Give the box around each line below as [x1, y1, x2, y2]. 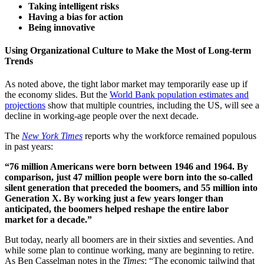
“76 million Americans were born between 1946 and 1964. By [5, 161, 248, 172]
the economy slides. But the [5, 90, 107, 100]
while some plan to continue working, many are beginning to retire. [5, 245, 254, 256]
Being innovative [28, 22, 95, 32]
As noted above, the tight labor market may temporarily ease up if [5, 79, 247, 90]
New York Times [22, 131, 82, 141]
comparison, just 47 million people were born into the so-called [5, 172, 253, 183]
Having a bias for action [28, 11, 123, 22]
